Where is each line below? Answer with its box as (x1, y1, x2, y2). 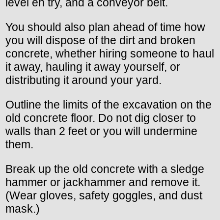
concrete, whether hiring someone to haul (5, 47, 214, 60)
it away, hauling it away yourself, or (5, 60, 180, 73)
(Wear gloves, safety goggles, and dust (5, 189, 202, 202)
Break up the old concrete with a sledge (5, 162, 204, 175)
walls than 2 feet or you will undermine (5, 124, 197, 137)
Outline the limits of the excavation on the (5, 98, 212, 111)
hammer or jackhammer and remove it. (5, 175, 200, 189)
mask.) (5, 202, 40, 215)
